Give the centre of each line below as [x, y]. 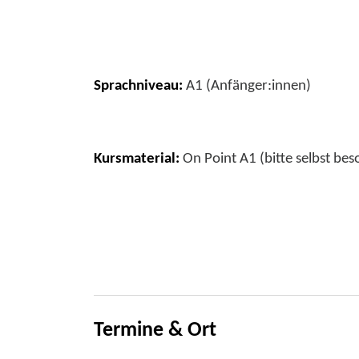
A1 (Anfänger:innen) [247, 87]
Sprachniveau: [138, 87]
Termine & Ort [155, 331]
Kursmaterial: [137, 159]
